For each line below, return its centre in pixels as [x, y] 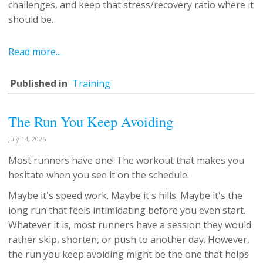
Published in [39, 83]
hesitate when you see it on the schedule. [99, 175]
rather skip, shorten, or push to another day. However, [129, 240]
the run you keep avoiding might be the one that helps [129, 254]
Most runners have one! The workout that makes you [126, 160]
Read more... [35, 52]
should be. [31, 19]
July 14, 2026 [27, 139]
